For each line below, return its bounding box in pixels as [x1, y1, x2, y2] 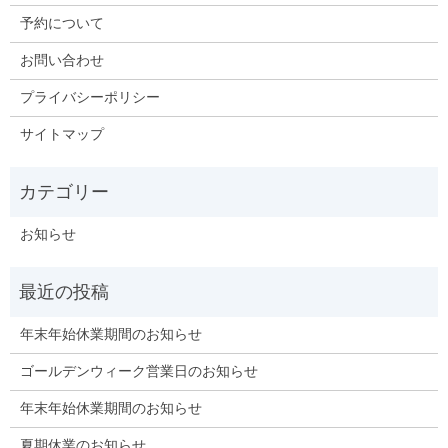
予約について [19, 16, 104, 32]
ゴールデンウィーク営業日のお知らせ [19, 364, 258, 380]
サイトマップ [19, 127, 104, 143]
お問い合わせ [19, 53, 104, 69]
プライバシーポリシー [19, 90, 160, 106]
